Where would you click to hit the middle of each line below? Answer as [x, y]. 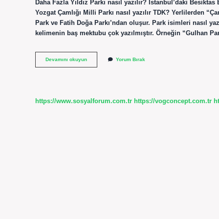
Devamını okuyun [66, 60]
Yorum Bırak [131, 60]
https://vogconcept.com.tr [173, 101]
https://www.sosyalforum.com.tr [84, 101]
